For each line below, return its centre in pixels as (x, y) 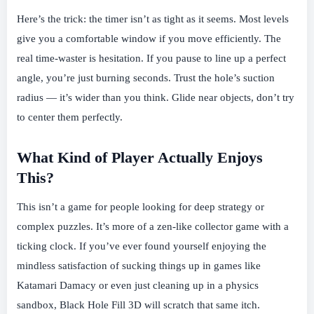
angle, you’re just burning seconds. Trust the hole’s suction (146, 78)
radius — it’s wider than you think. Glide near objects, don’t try (156, 98)
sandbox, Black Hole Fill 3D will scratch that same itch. (138, 305)
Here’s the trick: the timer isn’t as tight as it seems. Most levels (153, 19)
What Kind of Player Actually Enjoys (140, 158)
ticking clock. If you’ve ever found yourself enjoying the (142, 246)
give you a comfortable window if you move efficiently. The (149, 39)
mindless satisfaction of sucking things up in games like (139, 266)
